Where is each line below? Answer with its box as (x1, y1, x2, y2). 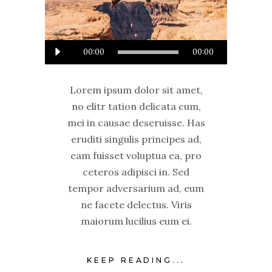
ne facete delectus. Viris (80, 199, 192, 211)
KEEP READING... (86, 255, 186, 265)
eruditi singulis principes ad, (70, 133, 202, 146)
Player (135, 58, 165, 70)
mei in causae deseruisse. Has (67, 117, 205, 129)
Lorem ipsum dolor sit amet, (69, 84, 203, 97)
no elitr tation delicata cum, (71, 100, 201, 113)
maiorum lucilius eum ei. (80, 215, 192, 228)
